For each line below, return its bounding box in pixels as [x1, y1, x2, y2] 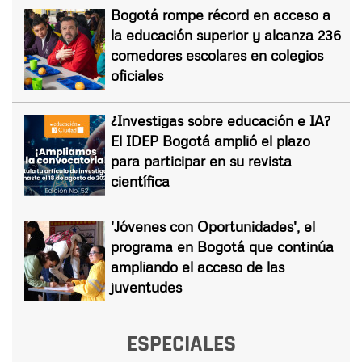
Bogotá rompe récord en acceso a [111, 6, 330, 24]
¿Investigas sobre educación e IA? [111, 112, 330, 130]
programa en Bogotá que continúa [111, 238, 334, 256]
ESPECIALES [126, 330, 236, 360]
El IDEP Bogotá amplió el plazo [111, 132, 310, 150]
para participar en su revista [111, 152, 292, 170]
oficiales [111, 66, 163, 85]
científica [111, 172, 170, 191]
